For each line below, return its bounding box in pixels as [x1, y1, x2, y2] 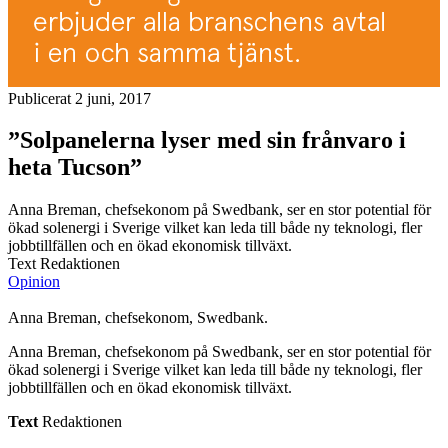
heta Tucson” [8, 154, 142, 181]
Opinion [8, 273, 60, 291]
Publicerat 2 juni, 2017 [8, 89, 151, 107]
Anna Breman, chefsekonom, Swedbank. [8, 309, 268, 327]
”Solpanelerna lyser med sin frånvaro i [8, 127, 406, 154]
